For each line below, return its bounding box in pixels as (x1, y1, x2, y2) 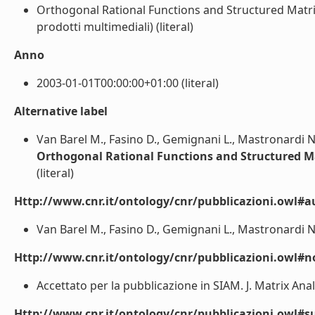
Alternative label (14, 103, 108, 119)
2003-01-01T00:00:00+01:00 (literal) (37, 75, 219, 91)
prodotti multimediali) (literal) (37, 19, 193, 34)
